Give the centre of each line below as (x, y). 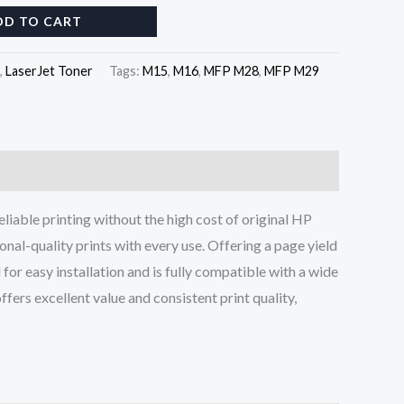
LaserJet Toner (49, 70)
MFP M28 (231, 70)
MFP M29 (292, 70)
